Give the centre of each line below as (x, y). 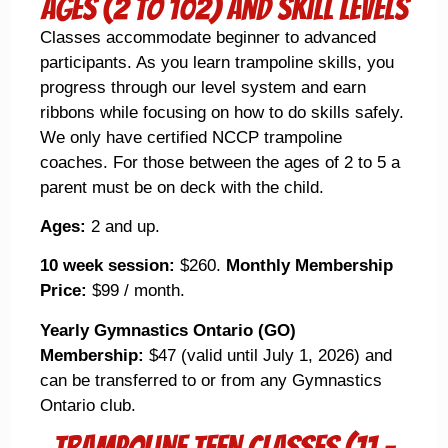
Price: (66, 291)
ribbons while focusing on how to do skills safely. (222, 112)
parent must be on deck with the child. (182, 187)
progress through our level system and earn (203, 87)
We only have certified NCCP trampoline (191, 137)
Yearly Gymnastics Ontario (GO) (168, 330)
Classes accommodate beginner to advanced (208, 37)
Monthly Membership (309, 266)
